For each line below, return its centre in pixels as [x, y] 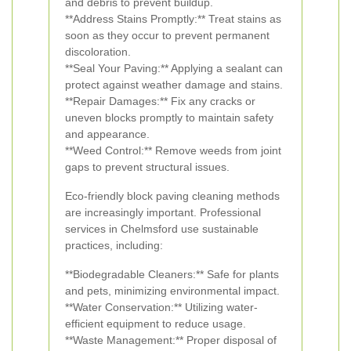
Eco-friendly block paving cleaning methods [172, 196]
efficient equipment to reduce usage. [156, 324]
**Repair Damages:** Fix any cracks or [160, 101]
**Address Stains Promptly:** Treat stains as [173, 19]
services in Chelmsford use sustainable [162, 229]
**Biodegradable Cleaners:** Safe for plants [172, 274]
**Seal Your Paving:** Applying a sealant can [174, 68]
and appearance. [107, 134]
